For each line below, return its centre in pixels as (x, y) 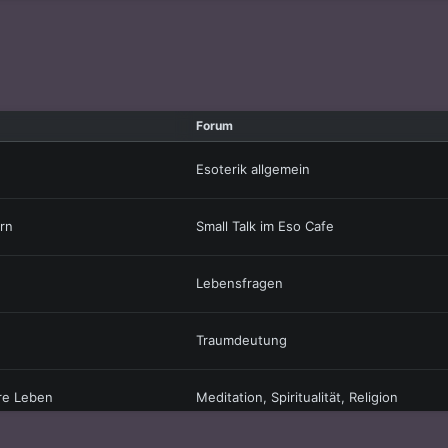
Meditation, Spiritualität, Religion (297, 397)
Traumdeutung (241, 340)
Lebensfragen (239, 283)
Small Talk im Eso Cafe (265, 226)
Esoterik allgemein (253, 169)
